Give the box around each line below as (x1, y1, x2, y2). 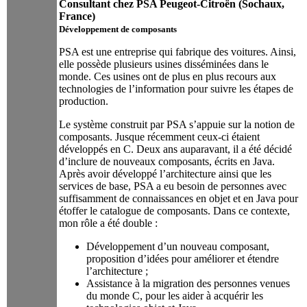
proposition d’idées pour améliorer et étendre (86, 252, 279, 265)
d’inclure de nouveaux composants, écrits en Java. (59, 155, 275, 167)
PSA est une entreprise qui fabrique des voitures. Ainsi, (59, 45, 296, 58)
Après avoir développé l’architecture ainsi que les (59, 167, 271, 180)
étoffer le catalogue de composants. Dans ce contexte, (59, 204, 290, 217)
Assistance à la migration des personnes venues (86, 277, 290, 289)
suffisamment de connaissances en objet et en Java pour (59, 192, 298, 204)
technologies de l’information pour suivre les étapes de (59, 82, 293, 95)
